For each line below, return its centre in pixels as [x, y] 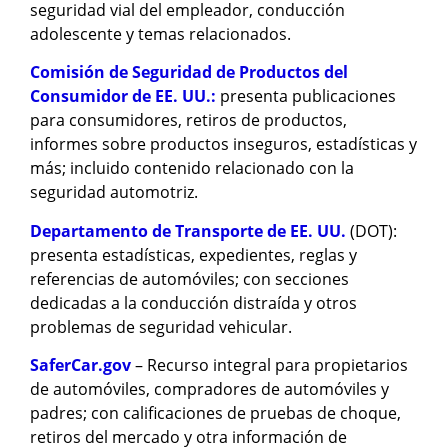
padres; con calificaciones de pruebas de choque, [215, 412]
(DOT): [373, 230]
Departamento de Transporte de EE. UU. [190, 230]
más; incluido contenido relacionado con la [192, 168]
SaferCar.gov [80, 364]
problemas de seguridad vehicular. [161, 326]
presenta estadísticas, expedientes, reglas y [193, 254]
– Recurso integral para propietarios [269, 364]
